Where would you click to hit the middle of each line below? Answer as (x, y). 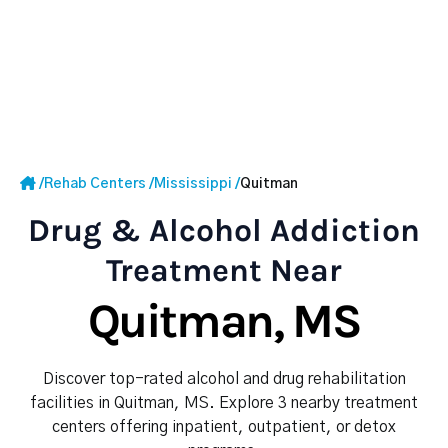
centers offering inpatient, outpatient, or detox (224, 427)
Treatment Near (224, 270)
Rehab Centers (95, 184)
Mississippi (193, 184)
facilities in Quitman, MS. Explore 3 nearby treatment (224, 403)
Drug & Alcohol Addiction (224, 230)
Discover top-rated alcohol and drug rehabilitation (224, 379)
